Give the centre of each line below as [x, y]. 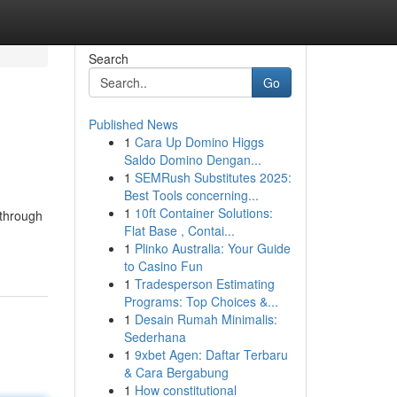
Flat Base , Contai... [179, 230]
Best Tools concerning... [191, 195]
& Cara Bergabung [176, 372]
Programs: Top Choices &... [201, 301]
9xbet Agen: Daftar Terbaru [211, 354]
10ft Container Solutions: [203, 213]
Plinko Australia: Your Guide [212, 248]
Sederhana [155, 337]
